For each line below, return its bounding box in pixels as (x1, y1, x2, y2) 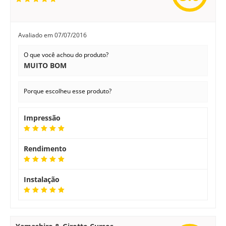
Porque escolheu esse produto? (24, 87, 111, 95)
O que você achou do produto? (24, 50, 108, 59)
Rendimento (24, 144, 67, 153)
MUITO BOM (24, 61, 67, 70)
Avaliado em (18, 31, 54, 39)
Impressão (24, 113, 61, 123)
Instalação (24, 175, 60, 184)
